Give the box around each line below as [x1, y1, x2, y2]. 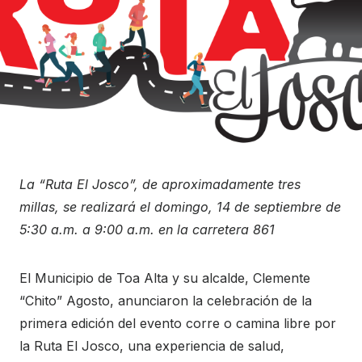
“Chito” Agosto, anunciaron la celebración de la [19, 292, 312, 309]
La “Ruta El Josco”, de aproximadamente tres [19, 175, 301, 192]
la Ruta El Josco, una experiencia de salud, [19, 337, 284, 354]
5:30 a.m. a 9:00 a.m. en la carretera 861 [19, 221, 275, 238]
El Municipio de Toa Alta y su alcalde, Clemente [19, 269, 310, 286]
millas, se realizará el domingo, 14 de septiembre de [19, 198, 341, 215]
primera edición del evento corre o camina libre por [19, 314, 336, 331]
